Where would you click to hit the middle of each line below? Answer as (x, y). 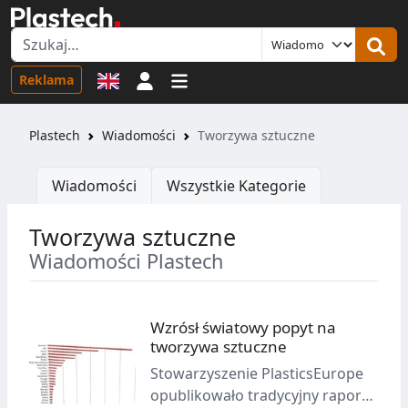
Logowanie (191, 79)
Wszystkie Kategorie (236, 186)
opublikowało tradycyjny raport (259, 395)
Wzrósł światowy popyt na (244, 328)
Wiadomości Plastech (126, 261)
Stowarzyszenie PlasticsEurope (257, 373)
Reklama (46, 79)
